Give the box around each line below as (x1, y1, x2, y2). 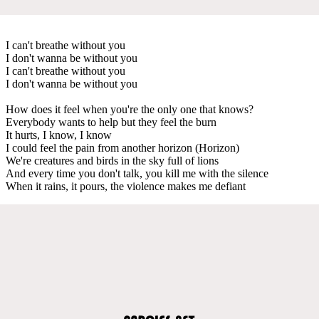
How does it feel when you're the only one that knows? (6, 103, 253, 115)
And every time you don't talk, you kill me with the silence (6, 167, 268, 179)
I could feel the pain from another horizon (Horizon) (6, 141, 239, 154)
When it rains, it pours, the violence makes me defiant (6, 179, 246, 192)
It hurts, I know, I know (6, 128, 112, 141)
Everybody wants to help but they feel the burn (6, 115, 216, 128)
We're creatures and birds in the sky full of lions (6, 154, 219, 167)
